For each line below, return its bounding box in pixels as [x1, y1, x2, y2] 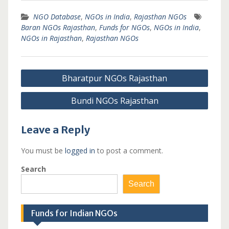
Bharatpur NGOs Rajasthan [62, 73, 167, 84]
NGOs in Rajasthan [20, 33, 82, 43]
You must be [20, 146, 65, 155]
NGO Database [33, 12, 81, 21]
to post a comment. [95, 146, 163, 155]
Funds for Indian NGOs [31, 208, 118, 218]
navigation [20, 80, 74, 93]
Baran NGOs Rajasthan [20, 22, 95, 32]
